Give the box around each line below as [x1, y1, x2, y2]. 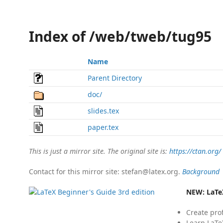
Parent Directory [88, 73, 142, 83]
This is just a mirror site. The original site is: [29, 146, 169, 156]
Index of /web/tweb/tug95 [29, 27, 212, 46]
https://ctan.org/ [169, 146, 221, 156]
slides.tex [88, 106, 119, 115]
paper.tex [88, 122, 118, 132]
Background [182, 167, 220, 176]
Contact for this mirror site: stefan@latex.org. [29, 167, 182, 176]
